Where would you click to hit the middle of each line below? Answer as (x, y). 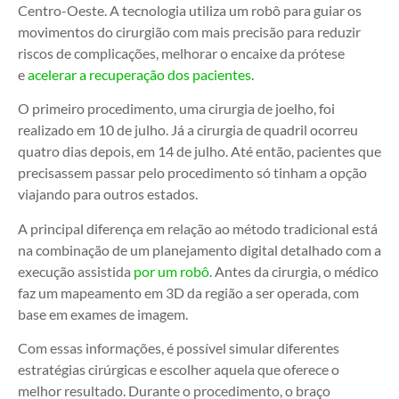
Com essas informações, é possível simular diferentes (179, 347)
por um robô (171, 271)
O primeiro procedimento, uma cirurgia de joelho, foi (176, 109)
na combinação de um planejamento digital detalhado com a (199, 249)
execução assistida (76, 271)
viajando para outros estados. (108, 194)
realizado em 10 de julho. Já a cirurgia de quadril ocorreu (188, 130)
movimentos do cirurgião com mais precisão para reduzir (189, 31)
